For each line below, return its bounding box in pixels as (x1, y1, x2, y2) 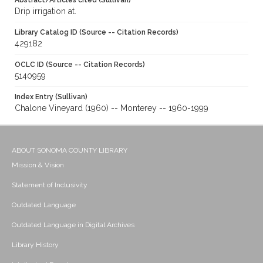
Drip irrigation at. (15, 6, 76, 16)
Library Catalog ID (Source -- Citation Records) (15, 28, 178, 37)
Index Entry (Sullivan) (15, 93, 87, 102)
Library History (12, 241, 59, 249)
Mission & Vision (12, 161, 64, 170)
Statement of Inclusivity (12, 181, 87, 190)
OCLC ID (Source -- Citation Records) (15, 60, 145, 69)
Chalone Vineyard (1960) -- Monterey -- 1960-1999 (15, 103, 208, 113)
